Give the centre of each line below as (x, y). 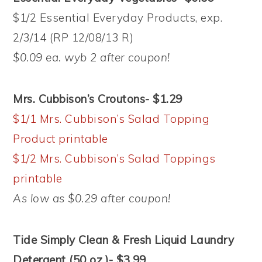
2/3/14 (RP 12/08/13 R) (73, 37)
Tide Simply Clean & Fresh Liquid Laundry (124, 240)
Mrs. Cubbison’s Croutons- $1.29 (98, 99)
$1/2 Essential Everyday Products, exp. (118, 18)
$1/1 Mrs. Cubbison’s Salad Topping (111, 119)
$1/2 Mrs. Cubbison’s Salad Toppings (114, 158)
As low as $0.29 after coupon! (92, 198)
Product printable (61, 139)
